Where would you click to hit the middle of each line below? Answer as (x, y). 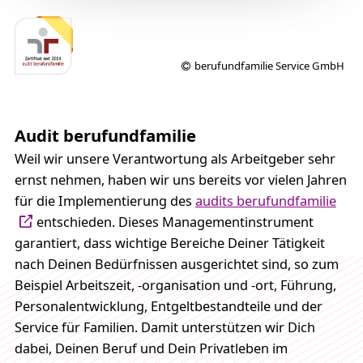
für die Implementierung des (105, 201)
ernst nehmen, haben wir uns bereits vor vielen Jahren (180, 179)
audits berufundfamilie (265, 201)
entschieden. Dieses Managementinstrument (173, 222)
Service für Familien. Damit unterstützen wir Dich (164, 327)
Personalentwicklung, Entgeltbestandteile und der (168, 306)
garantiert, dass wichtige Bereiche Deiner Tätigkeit (169, 243)
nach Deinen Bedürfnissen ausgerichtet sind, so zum (176, 264)
